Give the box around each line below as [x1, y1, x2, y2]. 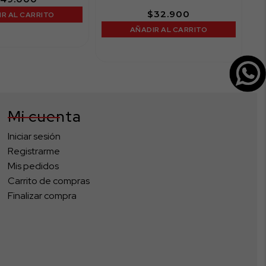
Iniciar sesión [8, 130, 61, 143]
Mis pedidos [8, 160, 59, 173]
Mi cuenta [8, 106, 82, 127]
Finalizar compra [8, 189, 77, 202]
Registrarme [8, 145, 61, 158]
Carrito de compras [8, 175, 90, 188]
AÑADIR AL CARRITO [129, 24, 208, 34]
